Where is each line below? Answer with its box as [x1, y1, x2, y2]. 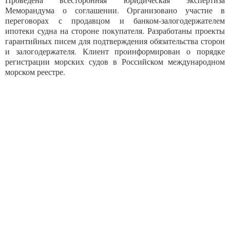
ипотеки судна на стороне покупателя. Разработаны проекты [5, 25, 225, 36]
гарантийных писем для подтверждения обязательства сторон [5, 35, 225, 46]
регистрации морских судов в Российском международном [5, 56, 225, 67]
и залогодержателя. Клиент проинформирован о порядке [5, 46, 225, 56]
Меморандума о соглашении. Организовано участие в [5, 5, 225, 15]
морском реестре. [5, 66, 68, 77]
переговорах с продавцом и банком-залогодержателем [5, 15, 225, 26]
